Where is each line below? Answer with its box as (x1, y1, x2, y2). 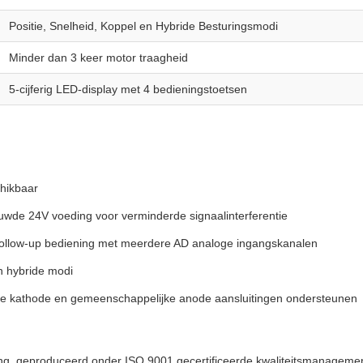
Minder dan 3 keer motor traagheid (9, 51, 188, 64)
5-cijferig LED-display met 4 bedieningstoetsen (9, 83, 247, 96)
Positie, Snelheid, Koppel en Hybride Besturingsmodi (9, 19, 278, 32)
